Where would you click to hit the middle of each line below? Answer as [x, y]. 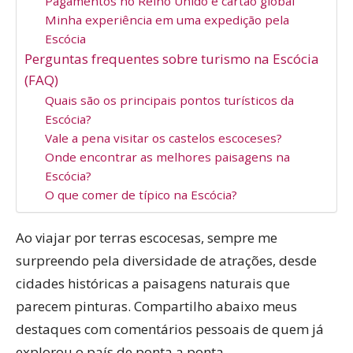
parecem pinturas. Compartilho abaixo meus [156, 307]
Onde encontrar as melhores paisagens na [167, 157]
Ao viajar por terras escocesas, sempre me [147, 238]
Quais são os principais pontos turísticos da [169, 100]
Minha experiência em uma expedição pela [167, 20]
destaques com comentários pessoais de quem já [170, 329]
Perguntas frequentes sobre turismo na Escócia [172, 59]
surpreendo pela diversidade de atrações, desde [166, 261]
